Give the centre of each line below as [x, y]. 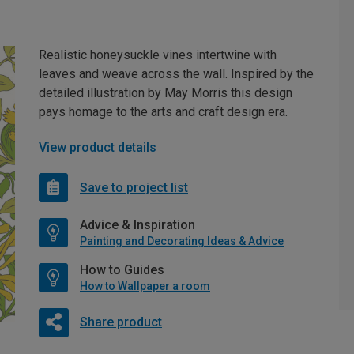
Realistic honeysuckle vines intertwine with [158, 55]
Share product [121, 322]
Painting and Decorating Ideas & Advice [182, 241]
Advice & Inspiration [137, 225]
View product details [98, 148]
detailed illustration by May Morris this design [166, 93]
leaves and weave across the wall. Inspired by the [176, 74]
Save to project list [134, 187]
